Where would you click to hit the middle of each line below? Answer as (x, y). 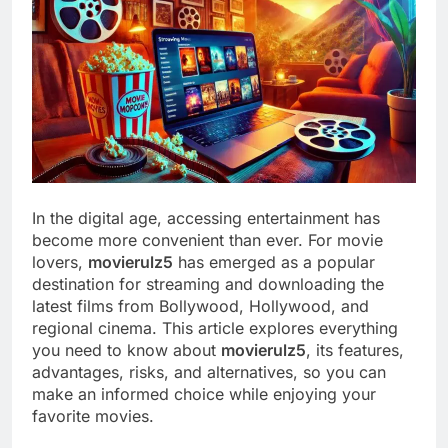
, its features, (355, 349)
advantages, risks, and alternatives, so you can (209, 371)
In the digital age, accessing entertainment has (206, 217)
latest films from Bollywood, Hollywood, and (200, 305)
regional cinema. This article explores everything (215, 327)
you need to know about (126, 349)
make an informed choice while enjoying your (204, 393)
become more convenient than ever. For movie (207, 239)
